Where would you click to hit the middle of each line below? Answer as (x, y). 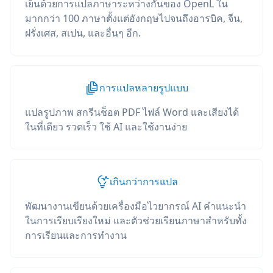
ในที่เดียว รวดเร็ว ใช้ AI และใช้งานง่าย (106, 127)
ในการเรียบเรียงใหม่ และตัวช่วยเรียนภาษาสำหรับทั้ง (136, 221)
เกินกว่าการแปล (144, 182)
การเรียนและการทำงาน (76, 235)
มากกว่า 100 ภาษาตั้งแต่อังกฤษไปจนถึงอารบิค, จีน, (134, 18)
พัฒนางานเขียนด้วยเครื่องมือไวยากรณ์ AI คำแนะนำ (136, 206)
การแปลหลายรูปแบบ (144, 88)
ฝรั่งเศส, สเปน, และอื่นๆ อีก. (83, 33)
